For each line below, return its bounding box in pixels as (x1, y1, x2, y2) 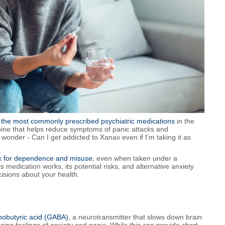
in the (175, 117, 194, 125)
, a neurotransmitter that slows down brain (68, 212, 202, 221)
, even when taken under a (92, 154, 177, 162)
